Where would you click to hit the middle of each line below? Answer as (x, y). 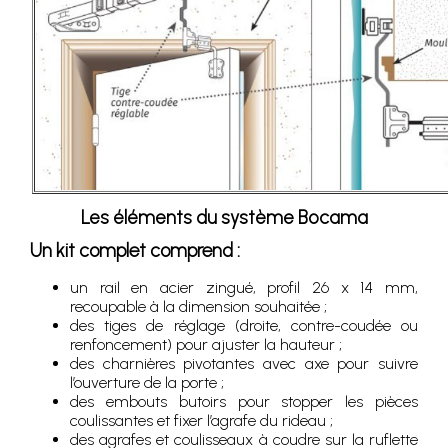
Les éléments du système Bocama (224, 217)
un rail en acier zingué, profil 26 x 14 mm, (244, 287)
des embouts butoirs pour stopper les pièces (244, 401)
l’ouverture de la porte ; (147, 382)
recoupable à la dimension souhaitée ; (198, 306)
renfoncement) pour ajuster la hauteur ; (206, 344)
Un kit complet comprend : (135, 250)
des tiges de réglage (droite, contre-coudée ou (244, 325)
